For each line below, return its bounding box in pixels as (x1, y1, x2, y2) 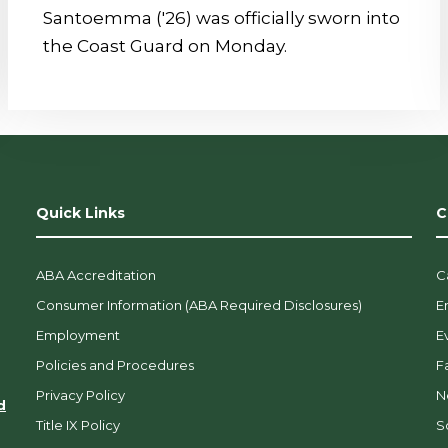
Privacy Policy (35, 386, 125, 403)
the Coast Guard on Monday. (42, 35, 287, 56)
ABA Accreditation (35, 266, 156, 283)
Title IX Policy (35, 416, 120, 433)
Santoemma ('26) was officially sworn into (42, 7, 400, 28)
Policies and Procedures (35, 356, 194, 373)
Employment (35, 326, 120, 343)
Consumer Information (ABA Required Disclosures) (35, 296, 362, 313)
